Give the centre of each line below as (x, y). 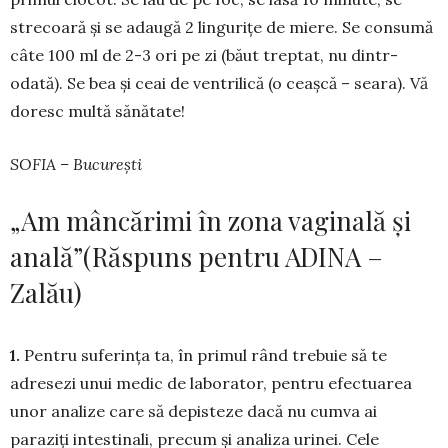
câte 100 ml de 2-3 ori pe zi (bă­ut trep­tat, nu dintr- (204, 55)
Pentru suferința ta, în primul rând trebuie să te (205, 355)
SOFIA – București (76, 164)
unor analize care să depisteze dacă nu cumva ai (193, 411)
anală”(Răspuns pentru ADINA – (196, 257)
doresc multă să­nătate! (97, 111)
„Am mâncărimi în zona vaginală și (210, 221)
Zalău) (46, 293)
